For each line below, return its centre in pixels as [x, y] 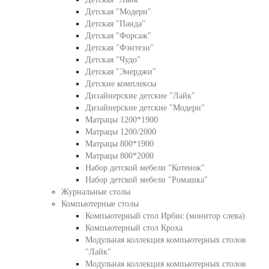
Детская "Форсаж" [118, 36]
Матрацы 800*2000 [119, 156]
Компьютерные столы [100, 204]
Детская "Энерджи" [120, 72]
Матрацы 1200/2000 [120, 132]
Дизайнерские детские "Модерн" [145, 108]
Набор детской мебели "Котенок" [145, 168]
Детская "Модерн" [118, 12]
